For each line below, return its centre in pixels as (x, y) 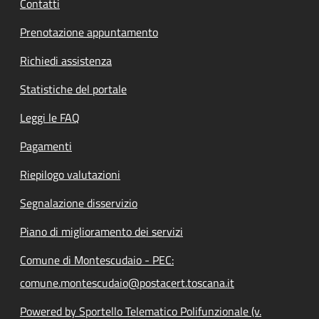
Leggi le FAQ (50, 117)
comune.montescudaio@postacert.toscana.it (127, 282)
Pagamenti (46, 146)
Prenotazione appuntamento (89, 32)
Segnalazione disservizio (79, 203)
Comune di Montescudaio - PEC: (97, 260)
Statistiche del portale (73, 89)
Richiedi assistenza (66, 60)
